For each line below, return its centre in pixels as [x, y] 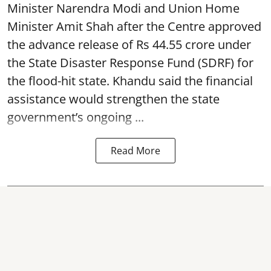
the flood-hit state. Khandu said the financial [130, 81]
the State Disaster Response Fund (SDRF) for [130, 63]
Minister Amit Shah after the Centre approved [134, 26]
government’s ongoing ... [76, 117]
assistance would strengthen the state [113, 99]
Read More [135, 151]
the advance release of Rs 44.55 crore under [129, 44]
